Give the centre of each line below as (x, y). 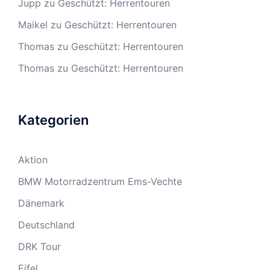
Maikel (33, 24)
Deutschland (46, 224)
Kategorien (53, 120)
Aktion (33, 159)
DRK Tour (39, 246)
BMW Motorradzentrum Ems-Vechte (100, 181)
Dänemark (41, 203)
